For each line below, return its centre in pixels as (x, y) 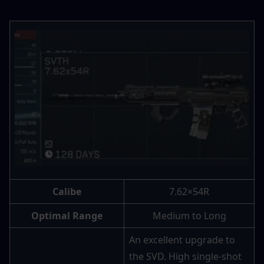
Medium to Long (189, 216)
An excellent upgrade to (182, 240)
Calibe (67, 192)
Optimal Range (67, 216)
